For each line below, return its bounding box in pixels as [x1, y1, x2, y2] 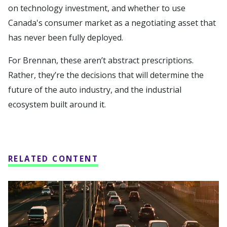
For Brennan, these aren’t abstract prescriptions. [8, 54, 194, 66]
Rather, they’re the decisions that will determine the [8, 69, 204, 81]
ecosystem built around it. [8, 98, 108, 110]
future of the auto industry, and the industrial [8, 84, 181, 95]
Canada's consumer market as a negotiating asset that [8, 17, 216, 28]
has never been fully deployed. [8, 31, 127, 43]
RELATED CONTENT [8, 153, 98, 164]
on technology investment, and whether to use [8, 2, 185, 14]
